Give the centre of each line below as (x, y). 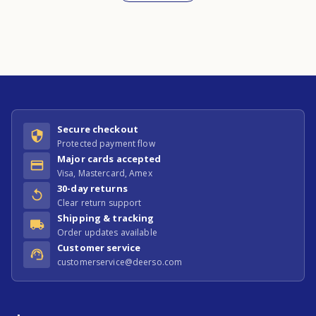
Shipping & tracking (106, 218)
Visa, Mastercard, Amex (105, 173)
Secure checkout (98, 129)
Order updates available (107, 232)
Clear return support (99, 202)
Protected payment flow (106, 143)
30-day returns (92, 188)
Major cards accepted (109, 158)
